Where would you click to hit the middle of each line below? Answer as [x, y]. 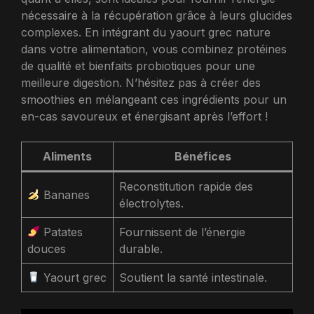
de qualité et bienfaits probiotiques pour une [138, 66]
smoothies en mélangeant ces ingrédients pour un [154, 99]
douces [47, 248]
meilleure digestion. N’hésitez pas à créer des [141, 82]
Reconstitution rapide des [186, 186]
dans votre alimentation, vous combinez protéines [154, 49]
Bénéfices [203, 156]
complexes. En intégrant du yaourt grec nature [146, 32]
